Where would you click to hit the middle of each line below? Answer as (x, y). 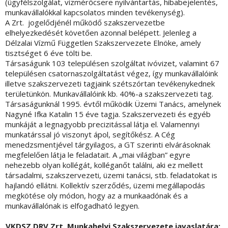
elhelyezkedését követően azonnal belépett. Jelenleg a (101, 33)
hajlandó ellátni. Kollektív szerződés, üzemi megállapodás (105, 186)
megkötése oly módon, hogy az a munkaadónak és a (96, 196)
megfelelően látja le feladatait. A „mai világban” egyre (98, 155)
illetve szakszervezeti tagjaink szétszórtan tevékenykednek (110, 84)
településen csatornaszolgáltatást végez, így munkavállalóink (111, 74)
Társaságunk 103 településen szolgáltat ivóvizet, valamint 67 (112, 63)
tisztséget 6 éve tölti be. (49, 53)
